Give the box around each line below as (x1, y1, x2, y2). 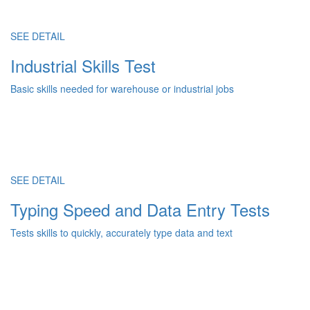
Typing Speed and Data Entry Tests (10, 197, 270, 221)
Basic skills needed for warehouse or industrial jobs (10, 82, 234, 95)
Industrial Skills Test (10, 53, 156, 77)
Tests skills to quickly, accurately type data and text (10, 226, 232, 239)
